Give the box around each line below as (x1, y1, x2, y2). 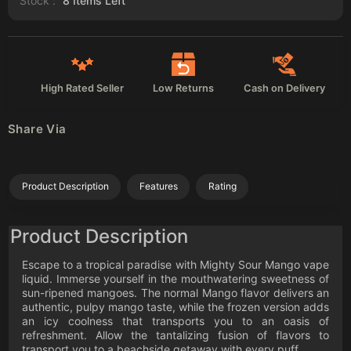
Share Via (8, 121, 67, 136)
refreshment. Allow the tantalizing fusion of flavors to (22, 327, 329, 342)
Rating (208, 180, 237, 193)
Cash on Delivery (244, 81, 326, 94)
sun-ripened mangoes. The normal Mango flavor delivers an (22, 285, 329, 299)
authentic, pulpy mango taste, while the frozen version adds (22, 299, 329, 313)
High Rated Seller (40, 81, 124, 94)
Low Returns (153, 81, 215, 94)
